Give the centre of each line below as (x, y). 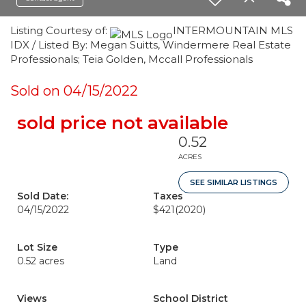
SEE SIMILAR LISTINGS (234, 182)
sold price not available (123, 123)
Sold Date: (43, 196)
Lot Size (37, 247)
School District (191, 298)
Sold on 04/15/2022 (74, 91)
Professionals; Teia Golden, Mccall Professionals (131, 59)
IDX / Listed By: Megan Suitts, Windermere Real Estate (151, 45)
